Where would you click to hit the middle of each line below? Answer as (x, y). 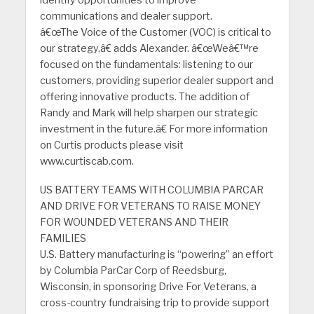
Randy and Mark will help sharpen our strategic (149, 113)
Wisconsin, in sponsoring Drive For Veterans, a (148, 287)
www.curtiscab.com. (87, 162)
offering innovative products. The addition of (144, 97)
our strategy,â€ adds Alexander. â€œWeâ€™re (149, 49)
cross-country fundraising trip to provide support (155, 303)
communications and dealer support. (126, 16)
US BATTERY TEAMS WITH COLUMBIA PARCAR (151, 190)
